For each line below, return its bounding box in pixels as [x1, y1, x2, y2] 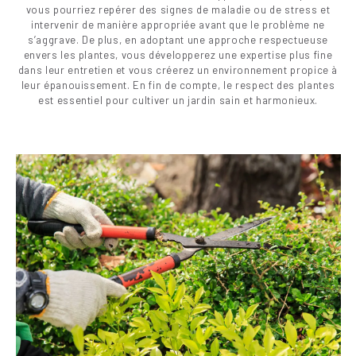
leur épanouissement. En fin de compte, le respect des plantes [21, 78, 335, 91]
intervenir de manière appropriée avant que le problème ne [30, 17, 326, 31]
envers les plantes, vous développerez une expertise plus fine [23, 48, 333, 61]
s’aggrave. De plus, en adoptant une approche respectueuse [27, 33, 329, 46]
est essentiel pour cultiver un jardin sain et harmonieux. [37, 93, 319, 106]
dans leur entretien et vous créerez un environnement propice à [17, 63, 339, 76]
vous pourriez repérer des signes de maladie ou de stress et [25, 2, 331, 16]
